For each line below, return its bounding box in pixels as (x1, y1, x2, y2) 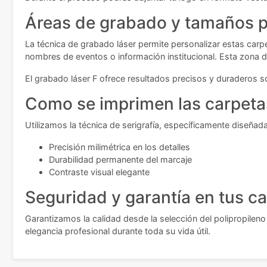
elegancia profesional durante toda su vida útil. (25, 226, 210, 237)
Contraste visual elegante (49, 167, 150, 178)
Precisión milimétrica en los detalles (49, 142, 190, 153)
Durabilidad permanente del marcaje (49, 154, 192, 165)
